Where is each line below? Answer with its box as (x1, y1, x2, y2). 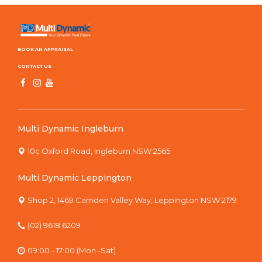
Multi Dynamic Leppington (18, 173, 132, 184)
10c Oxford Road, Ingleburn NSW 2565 (27, 146, 170, 156)
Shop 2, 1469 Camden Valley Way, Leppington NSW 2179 (27, 195, 237, 205)
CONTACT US (18, 63, 51, 70)
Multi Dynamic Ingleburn (18, 123, 123, 135)
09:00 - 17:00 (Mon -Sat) (27, 246, 116, 256)
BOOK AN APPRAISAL (18, 46, 73, 52)
